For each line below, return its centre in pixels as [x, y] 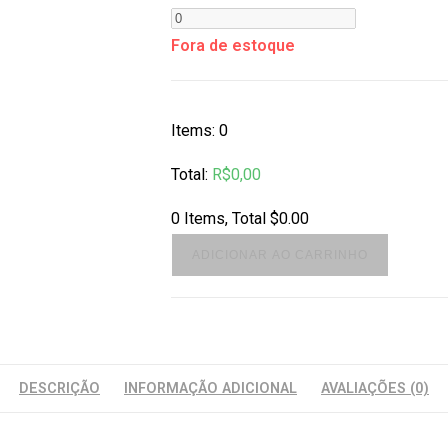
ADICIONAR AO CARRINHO [279, 255]
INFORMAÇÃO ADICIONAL [210, 388]
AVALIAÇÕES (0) [375, 388]
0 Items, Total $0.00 [239, 218]
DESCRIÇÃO [59, 388]
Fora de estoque [232, 45]
